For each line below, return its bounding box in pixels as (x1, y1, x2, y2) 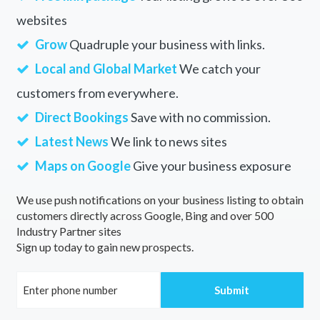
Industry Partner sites (16, 224, 121, 239)
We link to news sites (108, 134, 227, 150)
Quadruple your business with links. (66, 36, 265, 53)
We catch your (176, 61, 261, 77)
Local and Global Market (34, 61, 177, 77)
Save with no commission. (128, 109, 271, 126)
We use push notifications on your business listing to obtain (16, 193, 304, 207)
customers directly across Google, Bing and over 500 (16, 209, 274, 223)
